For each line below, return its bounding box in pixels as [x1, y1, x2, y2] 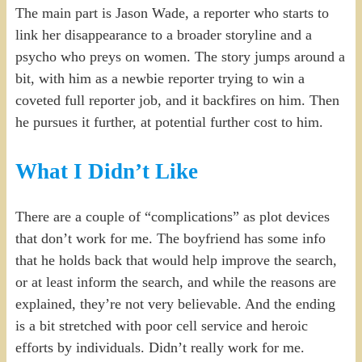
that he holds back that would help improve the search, [15, 251, 337, 268]
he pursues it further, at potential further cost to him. [15, 114, 323, 131]
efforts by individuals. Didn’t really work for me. [15, 339, 305, 356]
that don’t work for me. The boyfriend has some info [15, 229, 326, 246]
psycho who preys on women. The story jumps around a [15, 48, 345, 65]
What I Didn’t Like [15, 159, 198, 184]
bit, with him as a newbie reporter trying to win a [15, 70, 305, 87]
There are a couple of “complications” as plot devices [15, 208, 330, 225]
